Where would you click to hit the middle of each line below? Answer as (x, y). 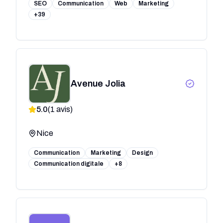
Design (142, 153)
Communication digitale (69, 164)
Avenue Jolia (98, 83)
